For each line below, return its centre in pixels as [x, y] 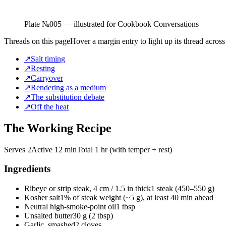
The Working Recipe [58, 128]
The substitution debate [68, 97]
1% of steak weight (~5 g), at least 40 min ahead [137, 198]
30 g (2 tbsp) [93, 216]
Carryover [47, 78]
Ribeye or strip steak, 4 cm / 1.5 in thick [88, 189]
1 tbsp [126, 207]
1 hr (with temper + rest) [133, 149]
